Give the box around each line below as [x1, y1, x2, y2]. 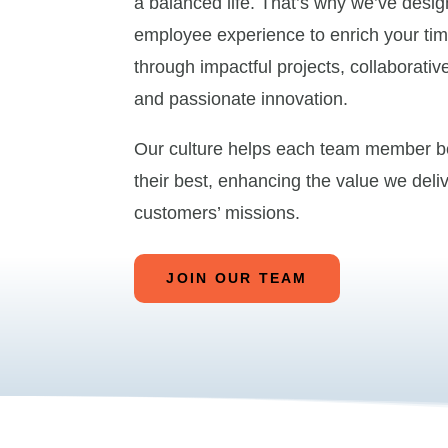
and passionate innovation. [134, 89, 349, 110]
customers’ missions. [134, 203, 301, 224]
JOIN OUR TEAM [166, 270, 308, 287]
